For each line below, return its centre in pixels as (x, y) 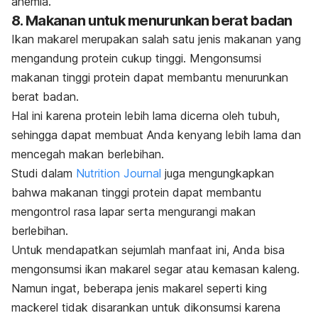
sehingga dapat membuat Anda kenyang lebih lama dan (156, 135)
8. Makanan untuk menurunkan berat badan (152, 20)
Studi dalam (44, 173)
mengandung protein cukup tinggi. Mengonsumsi (136, 58)
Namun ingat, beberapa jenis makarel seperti (128, 288)
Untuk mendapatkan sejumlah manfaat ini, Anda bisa (148, 250)
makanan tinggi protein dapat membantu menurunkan (150, 77)
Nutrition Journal (119, 173)
